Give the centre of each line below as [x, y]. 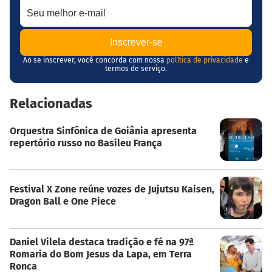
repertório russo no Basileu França [86, 143]
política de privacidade [205, 60]
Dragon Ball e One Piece [63, 202]
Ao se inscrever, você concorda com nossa [95, 60]
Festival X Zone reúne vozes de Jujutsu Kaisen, [112, 189]
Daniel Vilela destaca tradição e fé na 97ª [102, 242]
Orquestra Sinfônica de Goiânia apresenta [103, 131]
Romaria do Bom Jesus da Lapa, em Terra [101, 254]
